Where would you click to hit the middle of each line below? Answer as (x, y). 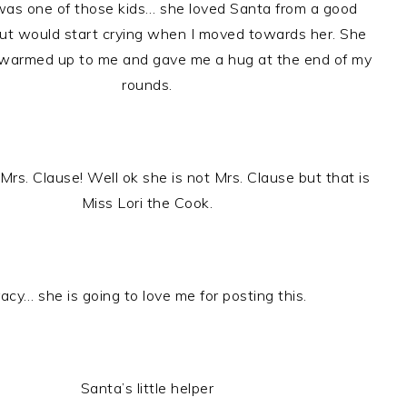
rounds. (147, 84)
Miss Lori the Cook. (147, 203)
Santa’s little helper (147, 388)
